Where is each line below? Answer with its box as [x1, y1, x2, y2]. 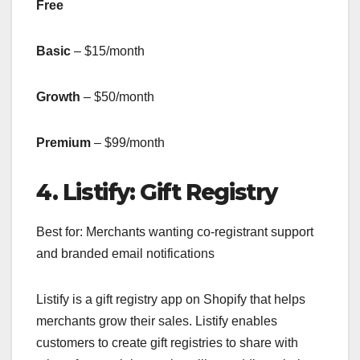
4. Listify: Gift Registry [36, 178, 277, 206]
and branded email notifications [36, 246, 215, 260]
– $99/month [91, 135, 168, 149]
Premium [36, 135, 91, 149]
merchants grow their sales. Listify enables [36, 313, 277, 328]
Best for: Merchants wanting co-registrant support [36, 224, 313, 239]
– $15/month [71, 43, 148, 58]
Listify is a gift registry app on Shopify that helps [36, 292, 305, 306]
